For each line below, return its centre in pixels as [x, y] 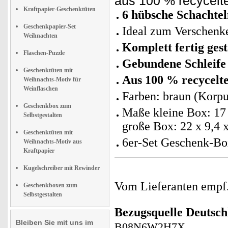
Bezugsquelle [149, 212]
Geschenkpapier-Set [50, 26]
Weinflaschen [41, 89]
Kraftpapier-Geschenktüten [60, 9]
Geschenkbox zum [47, 106]
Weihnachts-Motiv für [52, 79]
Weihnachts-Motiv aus [53, 141]
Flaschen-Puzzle [44, 53]
